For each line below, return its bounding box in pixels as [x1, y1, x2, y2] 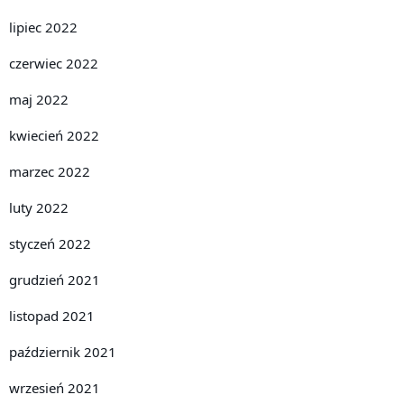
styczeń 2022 [9, 234, 91, 253]
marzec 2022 [9, 162, 90, 181]
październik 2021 [9, 343, 116, 362]
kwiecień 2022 [9, 126, 99, 145]
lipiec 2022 [9, 18, 78, 37]
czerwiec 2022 [9, 54, 98, 73]
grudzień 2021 [9, 271, 100, 289]
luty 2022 [9, 198, 69, 217]
